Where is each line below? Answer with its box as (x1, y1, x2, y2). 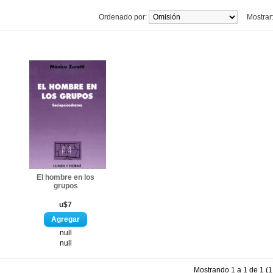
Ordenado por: (99, 13, 149, 21)
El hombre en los (37, 173, 94, 182)
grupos (53, 182, 78, 190)
